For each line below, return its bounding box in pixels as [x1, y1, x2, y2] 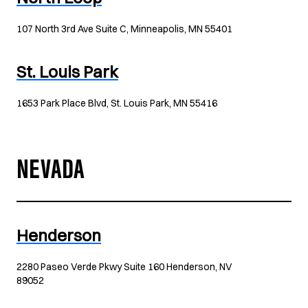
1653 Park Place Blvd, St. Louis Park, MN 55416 [16, 97, 217, 109]
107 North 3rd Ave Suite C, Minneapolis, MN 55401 [16, 23, 232, 35]
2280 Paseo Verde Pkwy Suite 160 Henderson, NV [16, 261, 232, 273]
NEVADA [16, 159, 85, 187]
